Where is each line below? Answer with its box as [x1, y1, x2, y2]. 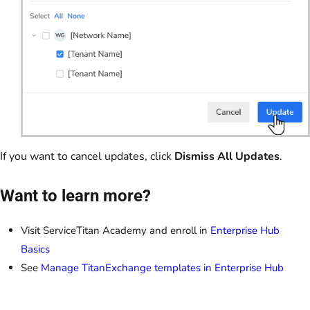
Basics [21, 241, 50, 256]
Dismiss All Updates [174, 148, 280, 164]
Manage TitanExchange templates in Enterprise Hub [41, 260, 284, 275]
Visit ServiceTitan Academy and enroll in [21, 223, 210, 237]
